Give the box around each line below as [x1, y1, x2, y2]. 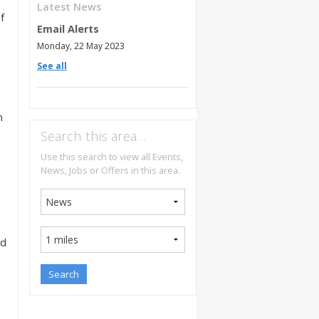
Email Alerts [37, 21, 99, 36]
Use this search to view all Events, [41, 150, 183, 164]
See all [37, 59, 67, 72]
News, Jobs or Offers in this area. [41, 164, 180, 177]
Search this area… [41, 127, 146, 145]
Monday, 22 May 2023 [37, 39, 125, 52]
